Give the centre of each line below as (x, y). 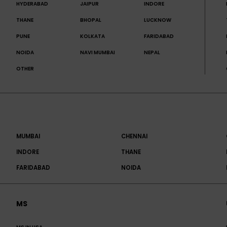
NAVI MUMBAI (97, 53)
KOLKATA (92, 36)
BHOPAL (90, 20)
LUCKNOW (157, 20)
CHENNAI (134, 137)
